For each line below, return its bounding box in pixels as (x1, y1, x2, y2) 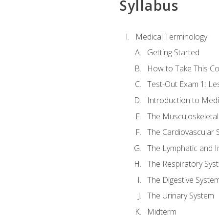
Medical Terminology (135, 31, 207, 42)
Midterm (147, 206, 176, 217)
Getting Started (147, 47, 199, 58)
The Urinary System (147, 190, 214, 201)
